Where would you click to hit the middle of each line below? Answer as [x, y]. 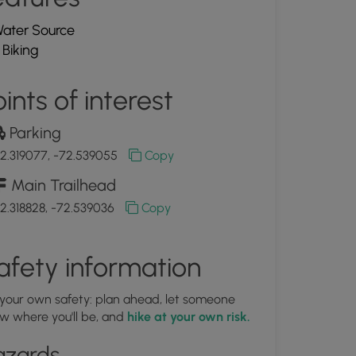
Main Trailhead [61, 185]
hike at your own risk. [188, 317]
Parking [33, 133]
